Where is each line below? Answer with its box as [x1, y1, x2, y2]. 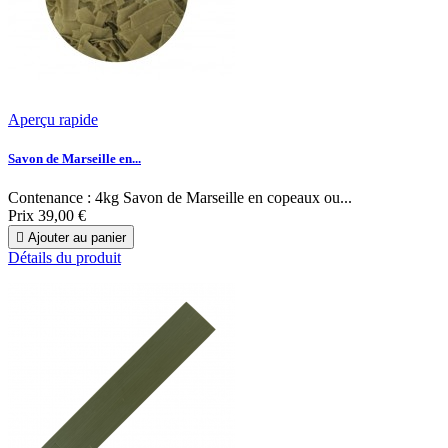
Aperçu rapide [8, 110, 98, 128]
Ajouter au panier [28, 230, 126, 246]
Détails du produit [8, 249, 121, 267]
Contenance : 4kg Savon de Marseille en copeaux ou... [8, 189, 352, 207]
